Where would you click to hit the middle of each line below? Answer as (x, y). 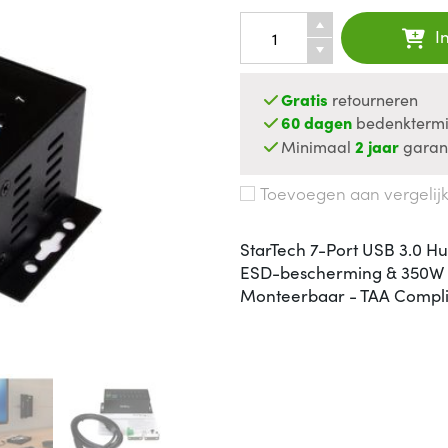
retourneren (373, 99)
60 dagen (317, 122)
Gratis (305, 99)
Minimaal (318, 145)
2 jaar (377, 145)
